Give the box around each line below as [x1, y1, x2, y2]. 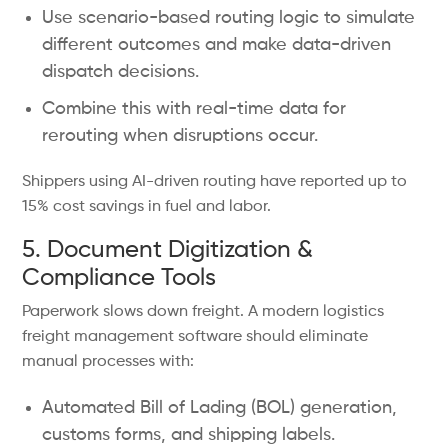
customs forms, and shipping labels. [42, 426, 336, 444]
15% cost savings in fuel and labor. [22, 199, 272, 215]
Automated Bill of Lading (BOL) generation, [42, 399, 398, 417]
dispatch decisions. [42, 63, 200, 81]
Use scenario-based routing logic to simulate [42, 9, 416, 27]
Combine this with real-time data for [42, 100, 347, 118]
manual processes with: [22, 354, 195, 370]
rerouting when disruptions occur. [42, 127, 319, 145]
